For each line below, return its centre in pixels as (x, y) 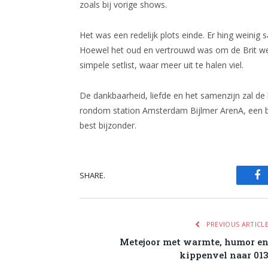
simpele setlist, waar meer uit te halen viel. (162, 65)
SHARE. (92, 175)
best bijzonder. (108, 126)
